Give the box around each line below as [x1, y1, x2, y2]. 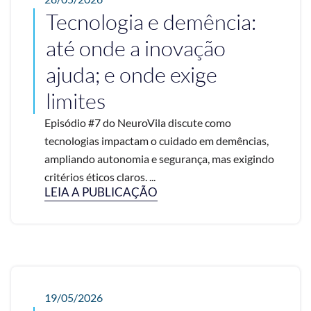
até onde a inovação [46, 34, 226, 61]
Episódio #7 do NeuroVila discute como [44, 115, 231, 129]
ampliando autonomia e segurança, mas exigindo [44, 151, 274, 165]
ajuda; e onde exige [46, 60, 217, 87]
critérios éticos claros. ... [44, 169, 155, 183]
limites [46, 87, 106, 114]
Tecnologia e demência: [46, 8, 256, 35]
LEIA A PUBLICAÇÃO [44, 184, 158, 199]
